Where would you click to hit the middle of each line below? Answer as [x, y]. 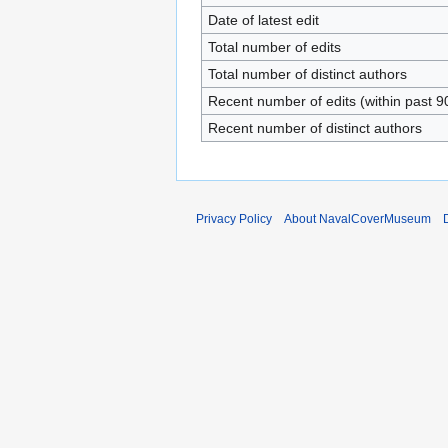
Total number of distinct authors [307, 74]
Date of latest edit [263, 20]
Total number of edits [274, 47]
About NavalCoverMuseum [357, 219]
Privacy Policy [234, 219]
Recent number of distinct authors [314, 128]
